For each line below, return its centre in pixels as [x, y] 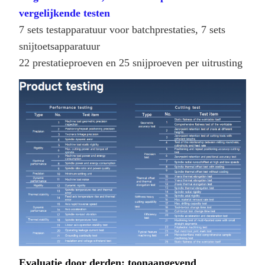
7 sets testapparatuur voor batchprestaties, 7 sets [122, 29]
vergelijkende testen [64, 13]
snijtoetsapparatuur [59, 46]
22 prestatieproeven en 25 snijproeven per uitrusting [131, 62]
